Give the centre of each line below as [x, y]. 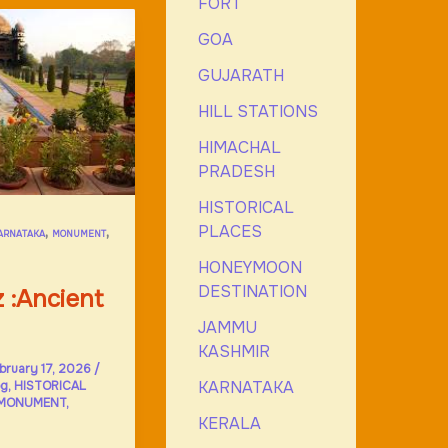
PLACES [229, 231]
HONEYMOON [249, 267]
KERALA [229, 423]
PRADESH [236, 171]
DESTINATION [252, 291]
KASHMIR [233, 351]
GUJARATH [240, 75]
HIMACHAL [239, 147]
